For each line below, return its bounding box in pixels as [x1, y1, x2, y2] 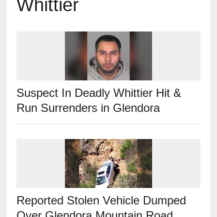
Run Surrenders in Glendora [16, 101, 160, 114]
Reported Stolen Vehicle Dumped [16, 193, 186, 207]
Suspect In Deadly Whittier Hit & [16, 86, 181, 99]
